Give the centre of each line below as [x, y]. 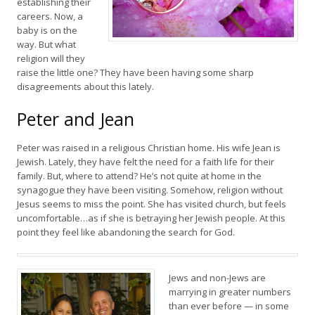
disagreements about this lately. [85, 86]
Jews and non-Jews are [217, 278]
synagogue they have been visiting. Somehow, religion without [150, 190]
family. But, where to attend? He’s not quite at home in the [139, 176]
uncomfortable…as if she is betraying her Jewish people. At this [151, 218]
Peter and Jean [76, 119]
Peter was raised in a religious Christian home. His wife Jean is [149, 148]
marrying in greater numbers [230, 292]
